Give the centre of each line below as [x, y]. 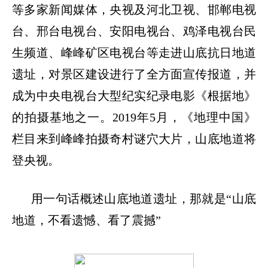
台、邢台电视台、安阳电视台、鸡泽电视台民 [134, 31]
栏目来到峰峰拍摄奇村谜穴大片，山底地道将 [134, 138]
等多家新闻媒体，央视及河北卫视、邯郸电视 [134, 9]
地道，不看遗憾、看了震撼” [86, 220]
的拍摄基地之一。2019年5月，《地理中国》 [134, 117]
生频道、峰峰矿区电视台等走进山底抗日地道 [134, 52]
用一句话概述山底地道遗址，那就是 [129, 198]
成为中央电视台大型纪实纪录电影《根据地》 [134, 95]
